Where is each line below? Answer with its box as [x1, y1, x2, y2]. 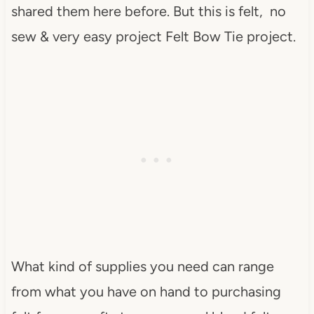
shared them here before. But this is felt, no [11, 2, 286, 20]
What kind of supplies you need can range [11, 257, 274, 275]
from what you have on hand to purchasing [11, 282, 281, 300]
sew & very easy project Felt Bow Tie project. [11, 27, 296, 45]
